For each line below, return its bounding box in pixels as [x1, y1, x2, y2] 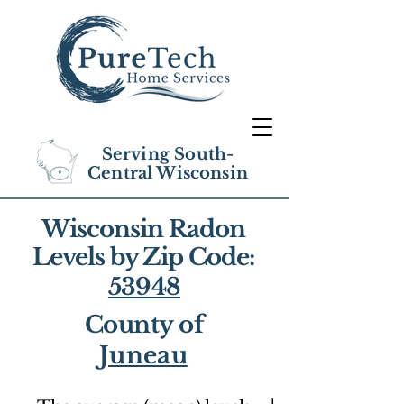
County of [84, 310, 205, 339]
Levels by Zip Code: [32, 243, 255, 271]
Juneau [99, 341, 188, 370]
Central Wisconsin [87, 163, 249, 183]
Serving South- [101, 144, 234, 164]
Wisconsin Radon [41, 215, 245, 243]
